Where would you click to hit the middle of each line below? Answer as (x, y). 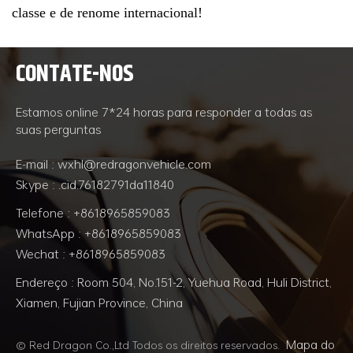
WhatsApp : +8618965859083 (98, 234)
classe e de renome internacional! (107, 13)
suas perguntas (58, 130)
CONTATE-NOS (75, 74)
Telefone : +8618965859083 (93, 213)
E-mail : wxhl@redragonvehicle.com (113, 164)
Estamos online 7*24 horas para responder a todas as (164, 112)
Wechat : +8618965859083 (91, 254)
